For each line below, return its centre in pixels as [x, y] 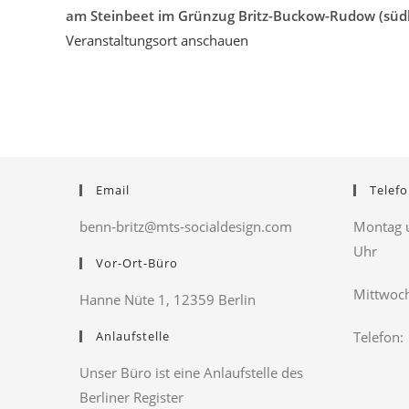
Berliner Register [131, 397]
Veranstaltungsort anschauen [157, 40]
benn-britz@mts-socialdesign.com [186, 226]
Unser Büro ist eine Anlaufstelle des [191, 372]
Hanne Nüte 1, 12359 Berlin [168, 299]
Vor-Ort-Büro [137, 263]
